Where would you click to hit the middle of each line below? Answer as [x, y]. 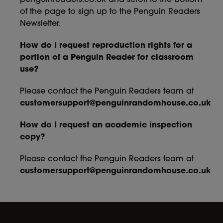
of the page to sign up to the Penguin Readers [110, 12]
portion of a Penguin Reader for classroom [107, 58]
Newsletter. [40, 24]
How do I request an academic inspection [106, 125]
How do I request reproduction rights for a [106, 46]
